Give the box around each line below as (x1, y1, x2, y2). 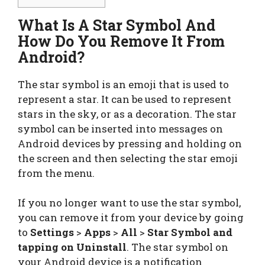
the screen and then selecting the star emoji (18, 151, 238, 165)
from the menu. (18, 166, 97, 180)
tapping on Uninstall (18, 240, 127, 254)
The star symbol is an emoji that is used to (18, 77, 229, 91)
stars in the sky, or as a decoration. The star (18, 106, 237, 121)
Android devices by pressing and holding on (18, 136, 242, 150)
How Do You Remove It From (18, 31, 225, 51)
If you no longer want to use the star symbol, (18, 196, 241, 210)
